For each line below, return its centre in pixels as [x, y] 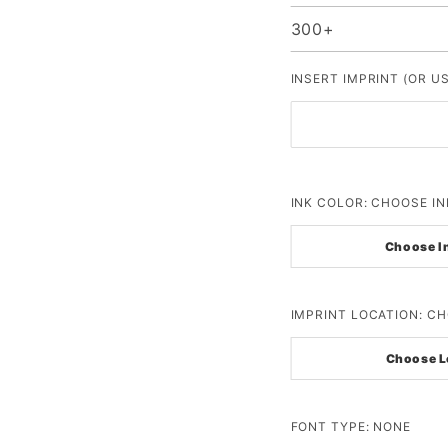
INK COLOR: [331, 202]
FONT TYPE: [332, 426]
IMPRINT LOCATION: [358, 314]
